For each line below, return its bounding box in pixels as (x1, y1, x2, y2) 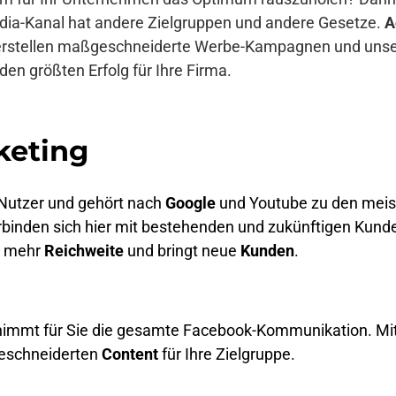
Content (102, 344, 158, 363)
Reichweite (44, 241, 124, 260)
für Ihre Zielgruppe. (158, 344, 295, 363)
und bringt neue (124, 241, 240, 260)
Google (165, 194, 216, 212)
